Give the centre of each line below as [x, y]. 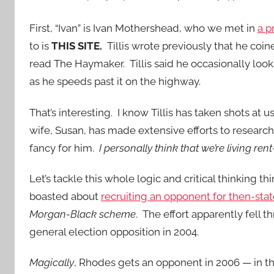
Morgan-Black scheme [83, 214]
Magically [52, 262]
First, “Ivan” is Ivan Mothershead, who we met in [143, 28]
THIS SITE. [77, 46]
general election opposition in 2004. [114, 231]
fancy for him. [63, 148]
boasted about [65, 196]
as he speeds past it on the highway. [115, 82]
